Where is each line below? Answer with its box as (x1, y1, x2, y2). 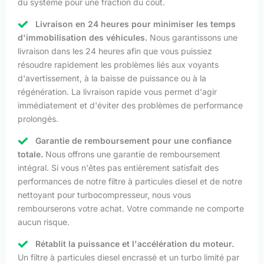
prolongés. (18, 113, 58, 124)
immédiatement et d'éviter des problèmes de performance (18, 100, 243, 110)
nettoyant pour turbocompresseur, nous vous (18, 189, 191, 200)
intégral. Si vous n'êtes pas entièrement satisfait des (18, 162, 219, 173)
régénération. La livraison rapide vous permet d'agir (18, 86, 217, 97)
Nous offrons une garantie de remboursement (43, 148, 220, 159)
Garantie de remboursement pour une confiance (35, 135, 232, 146)
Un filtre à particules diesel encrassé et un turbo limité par (18, 252, 239, 262)
